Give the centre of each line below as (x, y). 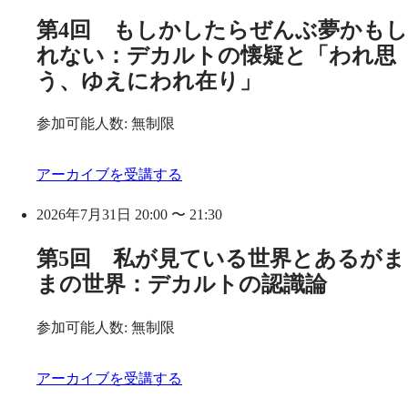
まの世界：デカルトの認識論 (182, 285)
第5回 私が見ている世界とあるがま (221, 259)
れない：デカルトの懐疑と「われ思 (216, 55)
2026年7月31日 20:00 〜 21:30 (129, 215)
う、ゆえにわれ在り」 (149, 81)
